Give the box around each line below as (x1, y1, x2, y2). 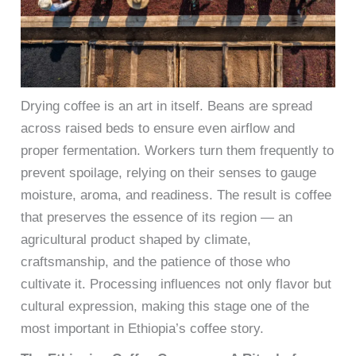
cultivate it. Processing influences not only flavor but (21, 277, 332, 292)
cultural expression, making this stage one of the (21, 299, 310, 315)
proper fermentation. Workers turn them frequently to (21, 143, 335, 159)
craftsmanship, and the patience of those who (21, 254, 291, 270)
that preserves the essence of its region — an (21, 210, 293, 226)
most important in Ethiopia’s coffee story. (21, 321, 265, 337)
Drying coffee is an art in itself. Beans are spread (21, 99, 313, 114)
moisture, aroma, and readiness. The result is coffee (21, 188, 332, 203)
